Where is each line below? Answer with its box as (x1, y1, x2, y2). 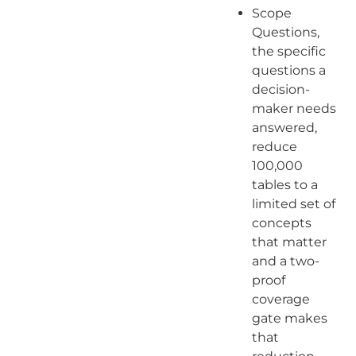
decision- (251, 81, 310, 97)
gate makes (251, 310, 327, 326)
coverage (251, 291, 310, 307)
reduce (251, 138, 297, 154)
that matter (251, 234, 327, 250)
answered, (251, 119, 317, 135)
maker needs (251, 100, 336, 116)
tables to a (251, 176, 318, 192)
